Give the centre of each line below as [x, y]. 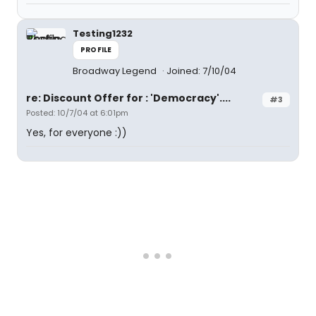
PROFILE [96, 50]
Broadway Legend [116, 71]
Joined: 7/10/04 [201, 71]
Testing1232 [103, 34]
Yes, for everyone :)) [77, 133]
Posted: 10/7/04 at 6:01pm [77, 113]
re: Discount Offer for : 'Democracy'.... [128, 98]
